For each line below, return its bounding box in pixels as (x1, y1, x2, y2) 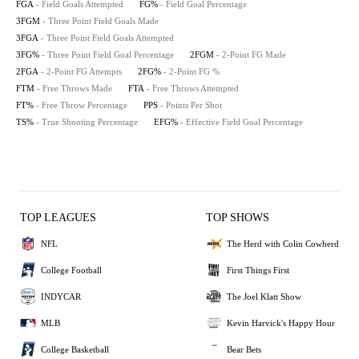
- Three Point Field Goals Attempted (41, 33, 174, 42)
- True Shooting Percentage (36, 117, 138, 127)
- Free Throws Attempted (147, 83, 239, 93)
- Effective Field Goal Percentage (180, 117, 303, 127)
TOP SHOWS (206, 212, 269, 224)
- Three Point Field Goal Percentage (42, 50, 174, 59)
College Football (41, 264, 102, 275)
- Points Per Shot (160, 100, 222, 110)
